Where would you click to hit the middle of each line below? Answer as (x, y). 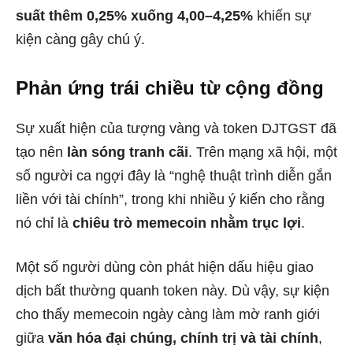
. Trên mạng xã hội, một (263, 152)
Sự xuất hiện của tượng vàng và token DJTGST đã (176, 128)
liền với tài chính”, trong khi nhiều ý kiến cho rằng (170, 199)
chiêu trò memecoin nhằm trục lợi (187, 223)
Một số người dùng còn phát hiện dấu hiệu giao (165, 267)
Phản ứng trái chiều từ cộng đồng (170, 88)
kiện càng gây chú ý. (80, 39)
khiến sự (282, 16)
